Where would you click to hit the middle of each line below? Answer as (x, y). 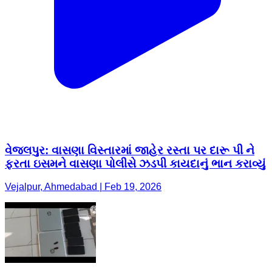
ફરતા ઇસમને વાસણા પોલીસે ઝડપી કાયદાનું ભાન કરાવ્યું (135, 163)
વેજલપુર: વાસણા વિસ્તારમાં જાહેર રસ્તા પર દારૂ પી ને (130, 150)
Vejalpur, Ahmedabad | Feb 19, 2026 (83, 187)
